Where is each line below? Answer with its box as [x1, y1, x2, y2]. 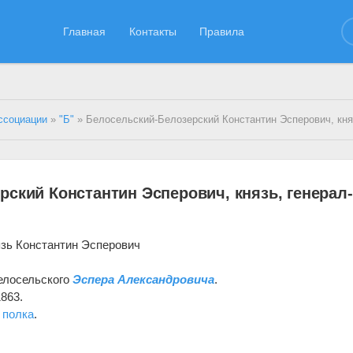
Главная [63, 24, 106, 38]
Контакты [128, 24, 176, 38]
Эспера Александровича [72, 272, 215, 286]
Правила [199, 24, 245, 38]
